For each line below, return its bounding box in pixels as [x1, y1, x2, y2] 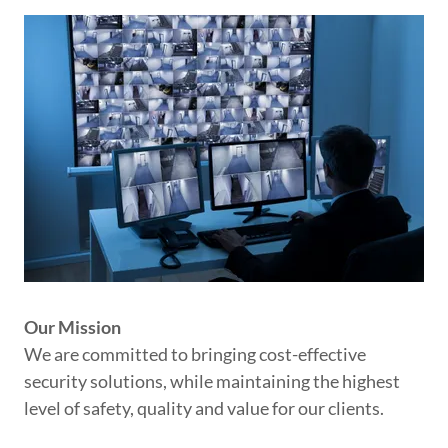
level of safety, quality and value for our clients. [24, 397, 387, 420]
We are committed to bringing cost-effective [24, 343, 366, 366]
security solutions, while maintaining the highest [24, 370, 400, 393]
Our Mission [24, 316, 121, 339]
